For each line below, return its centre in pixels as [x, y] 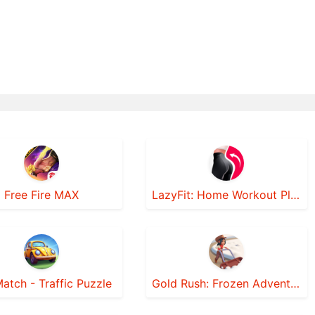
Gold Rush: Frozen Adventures [295, 283]
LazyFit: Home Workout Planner [295, 195]
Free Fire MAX [41, 195]
